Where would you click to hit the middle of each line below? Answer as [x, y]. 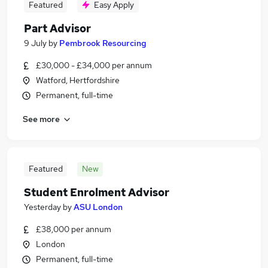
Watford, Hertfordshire [78, 80]
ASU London [98, 207]
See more [41, 119]
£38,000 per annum [74, 229]
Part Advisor [57, 28]
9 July [35, 43]
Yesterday [42, 207]
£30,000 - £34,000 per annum [94, 65]
